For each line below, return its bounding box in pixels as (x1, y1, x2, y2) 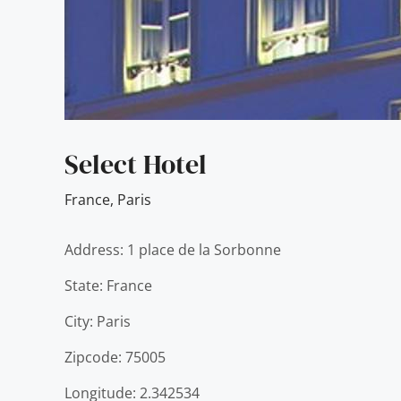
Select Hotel (64, 146, 207, 183)
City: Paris (64, 311, 131, 331)
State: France (64, 276, 152, 295)
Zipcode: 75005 (64, 347, 166, 367)
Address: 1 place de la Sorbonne (64, 240, 281, 260)
